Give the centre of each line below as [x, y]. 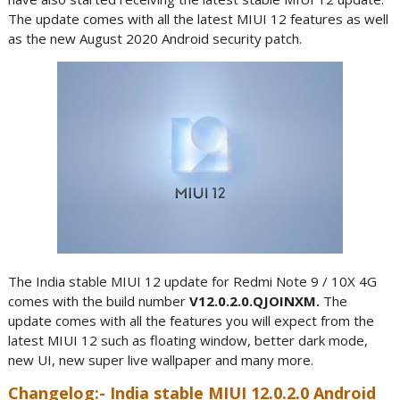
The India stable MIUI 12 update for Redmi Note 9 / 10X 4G [192, 281]
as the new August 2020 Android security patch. [154, 38]
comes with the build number [98, 301]
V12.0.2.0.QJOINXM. [256, 301]
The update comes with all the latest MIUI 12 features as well [198, 19]
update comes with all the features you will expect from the [191, 321]
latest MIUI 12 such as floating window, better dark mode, [187, 340]
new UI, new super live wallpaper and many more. [160, 360]
